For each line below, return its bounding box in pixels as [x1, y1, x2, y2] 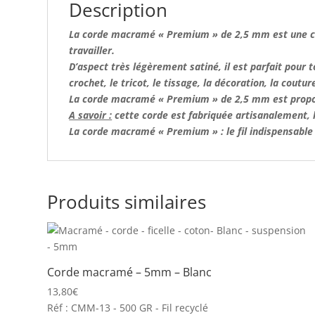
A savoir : [69, 108, 112, 122]
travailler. [69, 44, 118, 57]
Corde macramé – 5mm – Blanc [47, 264, 212, 280]
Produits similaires [47, 189, 207, 214]
